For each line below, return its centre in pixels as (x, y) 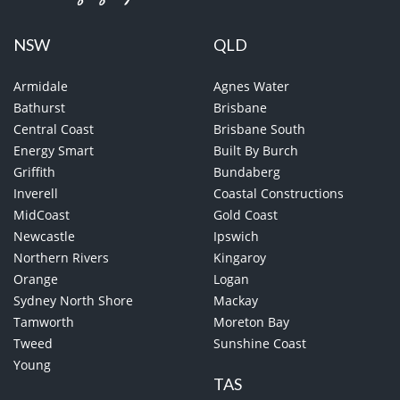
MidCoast (42, 215)
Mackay (236, 301)
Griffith (34, 172)
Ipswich (236, 237)
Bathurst (39, 108)
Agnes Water (251, 87)
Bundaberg (247, 172)
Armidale (41, 87)
